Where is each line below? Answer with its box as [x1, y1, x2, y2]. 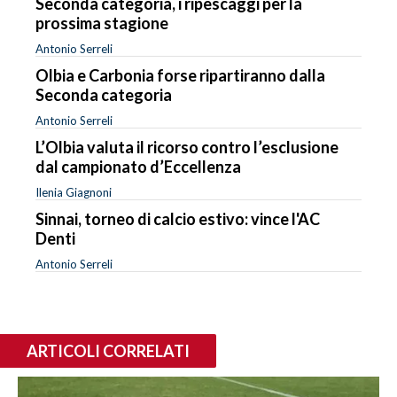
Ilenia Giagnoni [35, 184, 112, 199]
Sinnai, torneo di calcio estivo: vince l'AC [35, 208, 320, 229]
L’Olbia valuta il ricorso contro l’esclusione [35, 136, 339, 157]
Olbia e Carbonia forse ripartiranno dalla [35, 65, 325, 85]
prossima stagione [35, 12, 168, 33]
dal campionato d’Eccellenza [35, 156, 241, 176]
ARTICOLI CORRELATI [27, 340, 190, 361]
